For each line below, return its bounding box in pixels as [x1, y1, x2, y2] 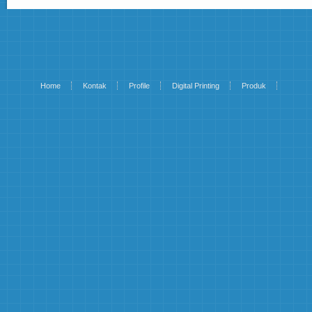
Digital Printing [172, 81, 219, 90]
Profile [129, 81, 150, 90]
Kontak [83, 81, 107, 90]
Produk [242, 81, 266, 90]
